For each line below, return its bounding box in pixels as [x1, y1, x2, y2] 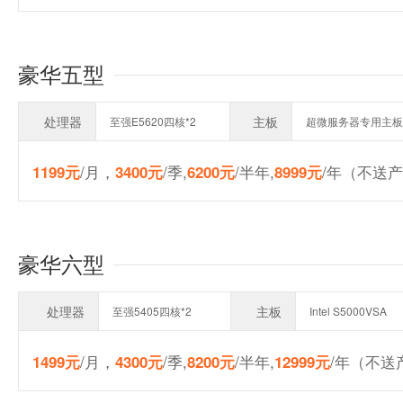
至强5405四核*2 [112, 303, 192, 318]
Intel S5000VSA [309, 303, 387, 318]
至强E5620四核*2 [110, 113, 196, 129]
